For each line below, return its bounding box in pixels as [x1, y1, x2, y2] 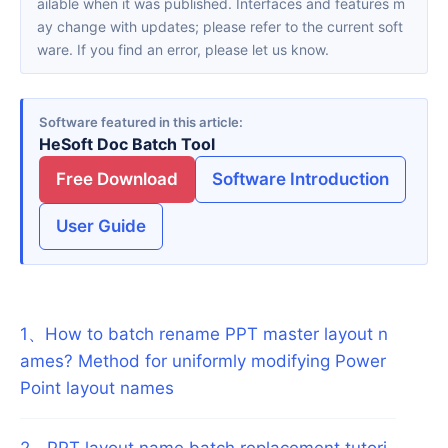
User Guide [56, 216, 146, 237]
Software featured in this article [39, 114, 239, 131]
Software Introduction [212, 169, 389, 190]
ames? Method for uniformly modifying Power [20, 350, 386, 371]
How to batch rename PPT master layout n [45, 323, 388, 344]
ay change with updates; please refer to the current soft [37, 17, 403, 35]
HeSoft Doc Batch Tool [39, 134, 215, 155]
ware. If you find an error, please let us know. [37, 40, 329, 58]
